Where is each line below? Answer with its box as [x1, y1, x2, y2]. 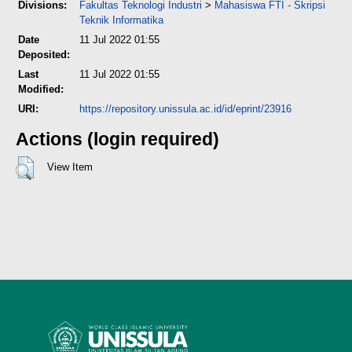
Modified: [18, 83, 64, 96]
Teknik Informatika [79, 14, 163, 27]
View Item [46, 161, 93, 174]
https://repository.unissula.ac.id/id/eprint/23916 [79, 103, 291, 115]
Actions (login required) [16, 128, 219, 149]
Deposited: [18, 49, 70, 61]
